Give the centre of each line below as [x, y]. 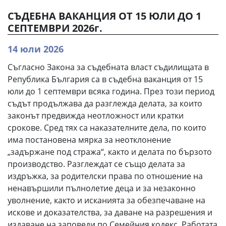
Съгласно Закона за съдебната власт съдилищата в [108, 67]
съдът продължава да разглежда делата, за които [105, 103]
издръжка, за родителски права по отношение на [105, 176]
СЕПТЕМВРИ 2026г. [55, 28]
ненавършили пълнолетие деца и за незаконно [102, 188]
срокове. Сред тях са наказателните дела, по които [107, 128]
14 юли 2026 [36, 49]
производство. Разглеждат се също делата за [96, 164]
